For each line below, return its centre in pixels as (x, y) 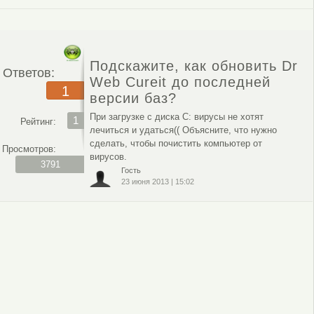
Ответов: (28, 73)
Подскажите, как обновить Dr (194, 66)
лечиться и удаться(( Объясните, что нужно (184, 130)
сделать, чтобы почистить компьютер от (176, 143)
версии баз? (134, 98)
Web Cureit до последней (180, 82)
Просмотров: (29, 149)
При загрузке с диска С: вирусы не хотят (177, 116)
